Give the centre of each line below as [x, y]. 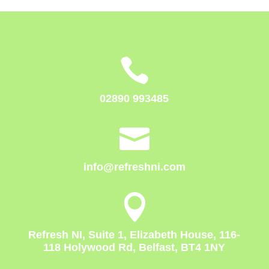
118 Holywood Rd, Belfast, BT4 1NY [134, 247]
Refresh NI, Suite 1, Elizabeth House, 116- [134, 234]
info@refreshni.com [134, 167]
